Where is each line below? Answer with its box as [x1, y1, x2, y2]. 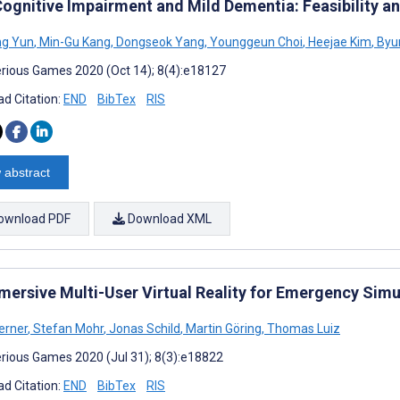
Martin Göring [183, 321, 262, 336]
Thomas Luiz [264, 321, 340, 336]
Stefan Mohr [30, 321, 104, 336]
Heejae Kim [305, 34, 371, 49]
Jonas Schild [106, 321, 180, 336]
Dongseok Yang [113, 34, 204, 49]
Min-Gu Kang [37, 34, 111, 49]
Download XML [125, 211, 212, 226]
